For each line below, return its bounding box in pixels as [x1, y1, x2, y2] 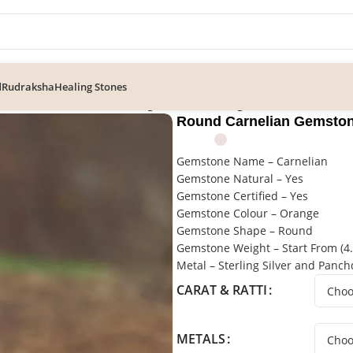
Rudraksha [2, 80, 54, 94]
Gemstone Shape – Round [176, 223, 313, 238]
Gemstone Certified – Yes [176, 188, 308, 203]
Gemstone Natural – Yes [176, 171, 303, 186]
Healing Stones [54, 80, 127, 94]
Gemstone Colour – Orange [176, 206, 319, 221]
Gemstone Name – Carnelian [176, 154, 328, 169]
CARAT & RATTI [176, 281, 267, 299]
